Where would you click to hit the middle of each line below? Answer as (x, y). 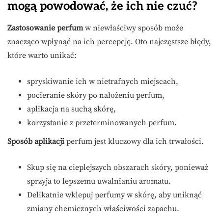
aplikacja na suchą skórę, (71, 109)
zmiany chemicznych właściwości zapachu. (103, 209)
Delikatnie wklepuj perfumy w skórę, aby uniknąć (114, 195)
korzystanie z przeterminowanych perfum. (102, 123)
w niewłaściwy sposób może (133, 28)
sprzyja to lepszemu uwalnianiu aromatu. (99, 181)
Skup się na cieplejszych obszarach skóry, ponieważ (118, 168)
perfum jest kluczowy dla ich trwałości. (134, 142)
